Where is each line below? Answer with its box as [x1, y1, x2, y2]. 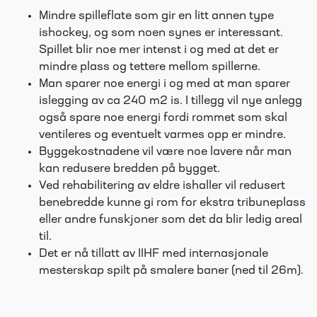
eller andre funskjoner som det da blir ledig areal [39, 214, 302, 226]
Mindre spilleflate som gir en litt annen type [39, 11, 274, 22]
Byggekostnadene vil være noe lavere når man [39, 146, 292, 158]
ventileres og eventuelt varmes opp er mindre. [39, 129, 286, 141]
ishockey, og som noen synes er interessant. [39, 28, 283, 39]
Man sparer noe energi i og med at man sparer [39, 79, 290, 90]
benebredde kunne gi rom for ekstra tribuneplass [39, 197, 306, 209]
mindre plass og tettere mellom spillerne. [39, 62, 260, 73]
